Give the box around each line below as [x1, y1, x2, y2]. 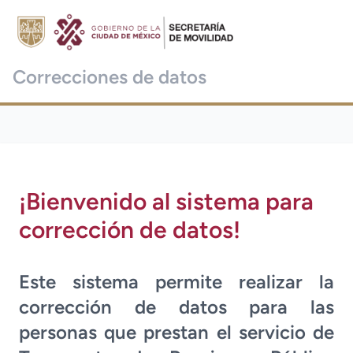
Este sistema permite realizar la [19, 270, 334, 293]
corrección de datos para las [19, 295, 334, 318]
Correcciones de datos [13, 65, 206, 88]
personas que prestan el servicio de [19, 321, 334, 344]
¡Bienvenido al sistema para [19, 187, 314, 216]
